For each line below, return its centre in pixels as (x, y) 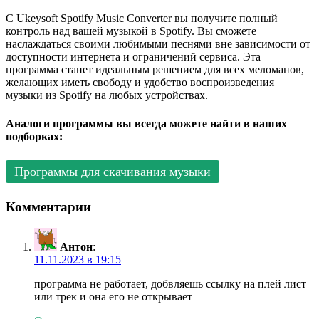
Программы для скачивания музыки (113, 172)
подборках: (34, 136)
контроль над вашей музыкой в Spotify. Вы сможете (131, 31)
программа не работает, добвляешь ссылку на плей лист (170, 284)
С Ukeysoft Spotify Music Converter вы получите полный (142, 19)
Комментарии (48, 206)
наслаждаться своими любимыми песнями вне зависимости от (158, 44)
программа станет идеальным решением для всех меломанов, (155, 70)
